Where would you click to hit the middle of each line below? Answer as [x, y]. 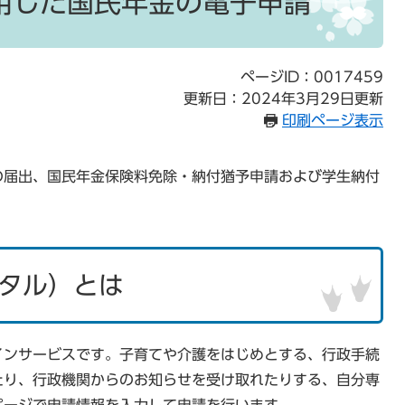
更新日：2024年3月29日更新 [283, 99]
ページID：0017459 [312, 77]
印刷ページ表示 [333, 120]
